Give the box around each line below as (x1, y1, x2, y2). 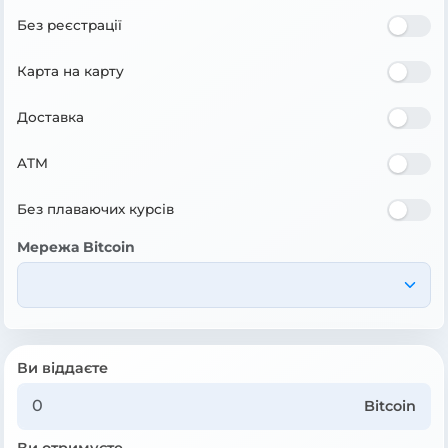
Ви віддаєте (17, 358, 108, 377)
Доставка (17, 109, 84, 126)
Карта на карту (17, 63, 124, 80)
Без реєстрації (17, 17, 122, 34)
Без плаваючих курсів (17, 201, 174, 218)
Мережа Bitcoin (17, 237, 135, 256)
